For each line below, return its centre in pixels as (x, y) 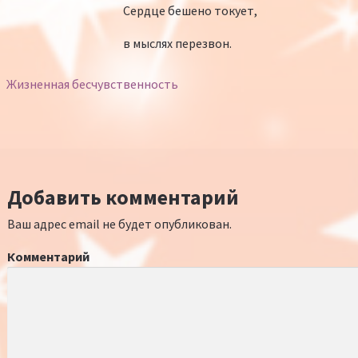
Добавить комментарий (123, 198)
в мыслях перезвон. (177, 43)
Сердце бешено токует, (190, 10)
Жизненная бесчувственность (92, 84)
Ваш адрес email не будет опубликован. (119, 224)
